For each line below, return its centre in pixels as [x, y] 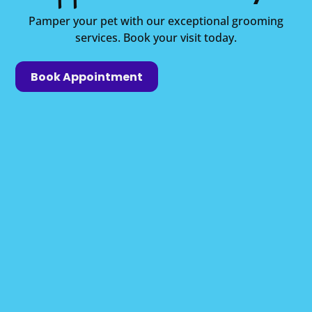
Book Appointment [87, 77]
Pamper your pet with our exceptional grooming [156, 21]
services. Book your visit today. [156, 37]
